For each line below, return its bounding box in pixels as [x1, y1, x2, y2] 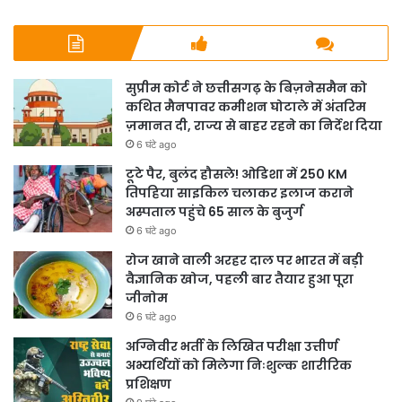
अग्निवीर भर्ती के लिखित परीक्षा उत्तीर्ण [126, 337, 338, 355]
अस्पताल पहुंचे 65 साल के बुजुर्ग [126, 203, 303, 221]
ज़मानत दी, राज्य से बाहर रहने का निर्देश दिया [126, 117, 382, 135]
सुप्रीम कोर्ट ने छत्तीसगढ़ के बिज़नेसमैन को [126, 79, 367, 97]
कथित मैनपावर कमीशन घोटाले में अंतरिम [126, 98, 366, 116]
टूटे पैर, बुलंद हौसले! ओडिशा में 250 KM [126, 165, 347, 183]
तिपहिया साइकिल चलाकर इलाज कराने [126, 184, 354, 202]
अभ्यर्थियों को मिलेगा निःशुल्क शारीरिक [126, 356, 352, 374]
